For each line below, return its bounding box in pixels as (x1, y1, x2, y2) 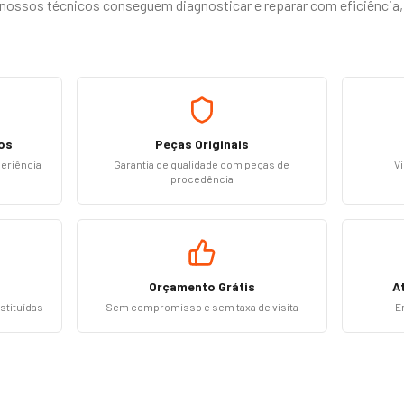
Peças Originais (154, 136, 249, 151)
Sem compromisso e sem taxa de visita (105, 300, 298, 313)
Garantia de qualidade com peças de (114, 158, 290, 170)
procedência (170, 172, 234, 185)
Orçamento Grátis (148, 279, 255, 294)
